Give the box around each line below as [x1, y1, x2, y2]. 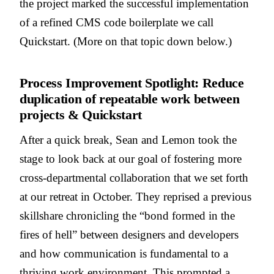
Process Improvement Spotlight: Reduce [20, 75, 244, 91]
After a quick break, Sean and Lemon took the [20, 133, 237, 147]
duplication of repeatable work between [20, 91, 240, 107]
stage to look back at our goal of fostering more [20, 152, 242, 166]
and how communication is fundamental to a [20, 247, 228, 261]
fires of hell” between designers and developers [20, 228, 239, 242]
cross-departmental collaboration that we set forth [20, 171, 248, 185]
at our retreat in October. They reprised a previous [20, 190, 251, 204]
